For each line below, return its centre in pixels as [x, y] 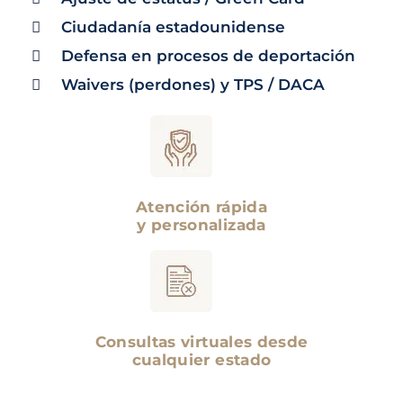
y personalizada [201, 225]
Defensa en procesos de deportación [209, 56]
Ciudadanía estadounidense [174, 27]
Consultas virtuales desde [201, 342]
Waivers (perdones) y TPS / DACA [193, 85]
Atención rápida [201, 207]
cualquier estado [201, 360]
